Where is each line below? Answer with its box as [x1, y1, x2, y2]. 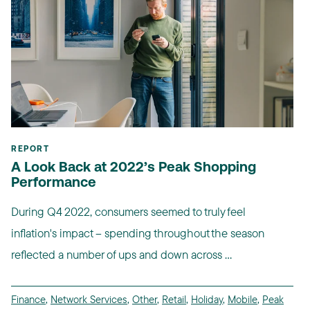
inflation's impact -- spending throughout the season [11, 225, 264, 240]
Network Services [51, 292, 127, 306]
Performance [11, 176, 96, 190]
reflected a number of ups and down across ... [11, 246, 232, 262]
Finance [11, 292, 46, 306]
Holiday [191, 292, 223, 306]
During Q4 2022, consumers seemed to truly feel [11, 203, 246, 219]
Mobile [228, 292, 257, 306]
